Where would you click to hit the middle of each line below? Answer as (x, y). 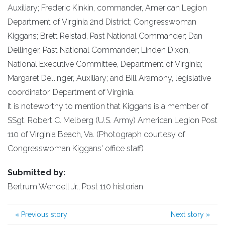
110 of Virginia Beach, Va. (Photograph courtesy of (96, 134)
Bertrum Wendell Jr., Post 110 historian (75, 187)
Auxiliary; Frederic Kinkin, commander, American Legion (107, 8)
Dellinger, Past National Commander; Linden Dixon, (99, 50)
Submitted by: (36, 173)
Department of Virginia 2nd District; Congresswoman (102, 22)
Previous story (43, 214)
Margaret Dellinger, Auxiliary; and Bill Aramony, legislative (109, 78)
